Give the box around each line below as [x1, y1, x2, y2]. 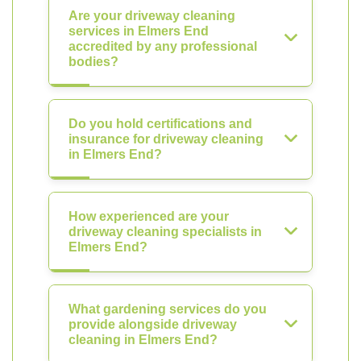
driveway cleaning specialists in [68, 225, 262, 239]
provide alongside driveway [68, 317, 237, 331]
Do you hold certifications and [68, 117, 252, 131]
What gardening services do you [68, 302, 267, 316]
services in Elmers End [68, 24, 209, 38]
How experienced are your [68, 210, 229, 223]
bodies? [68, 55, 118, 68]
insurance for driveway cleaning [68, 132, 263, 146]
